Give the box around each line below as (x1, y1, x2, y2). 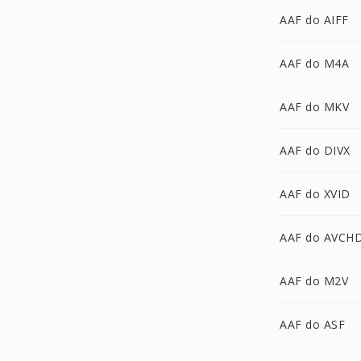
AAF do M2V (280, 273, 348, 288)
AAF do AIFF (280, 12, 349, 27)
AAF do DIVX (280, 143, 351, 158)
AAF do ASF (280, 317, 345, 332)
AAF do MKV (280, 99, 349, 114)
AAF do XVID (280, 186, 351, 201)
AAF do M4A (280, 56, 349, 71)
